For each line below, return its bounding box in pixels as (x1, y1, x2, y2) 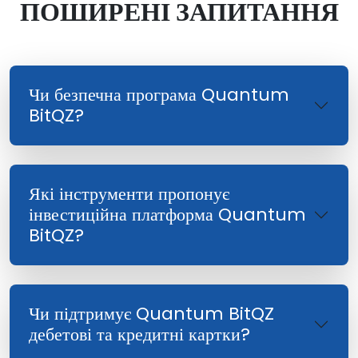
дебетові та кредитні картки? (29, 322, 250, 348)
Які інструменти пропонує (29, 181, 229, 207)
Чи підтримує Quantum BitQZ (29, 301, 274, 327)
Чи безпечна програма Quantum (29, 82, 289, 108)
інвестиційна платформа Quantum (29, 202, 306, 228)
